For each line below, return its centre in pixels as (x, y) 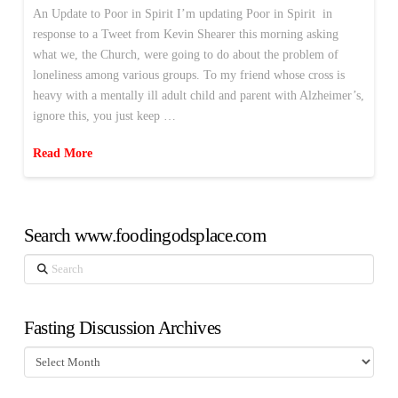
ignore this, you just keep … (104, 116)
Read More (62, 153)
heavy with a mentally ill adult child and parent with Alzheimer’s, (198, 96)
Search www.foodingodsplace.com (144, 235)
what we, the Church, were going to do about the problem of (185, 55)
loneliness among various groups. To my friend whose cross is (188, 76)
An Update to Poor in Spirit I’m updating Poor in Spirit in (182, 14)
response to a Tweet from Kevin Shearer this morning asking (185, 35)
